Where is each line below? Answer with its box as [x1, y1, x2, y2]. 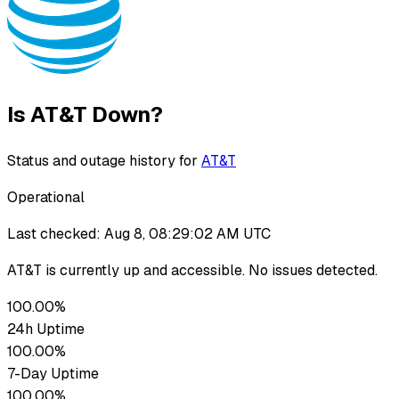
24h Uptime [7, 319, 85, 338]
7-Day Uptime [7, 363, 99, 383]
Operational [7, 187, 85, 207]
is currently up [42, 260, 140, 280]
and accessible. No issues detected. [143, 260, 378, 280]
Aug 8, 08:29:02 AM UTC [104, 224, 271, 243]
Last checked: [7, 224, 101, 243]
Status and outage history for [7, 151, 198, 170]
